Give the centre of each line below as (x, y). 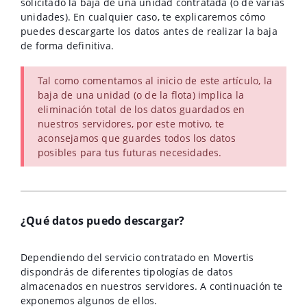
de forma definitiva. (67, 46)
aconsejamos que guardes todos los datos (137, 138)
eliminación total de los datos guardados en (142, 109)
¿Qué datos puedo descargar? (103, 221)
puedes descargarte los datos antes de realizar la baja (149, 31)
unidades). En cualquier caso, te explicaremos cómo (143, 17)
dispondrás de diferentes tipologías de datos (127, 272)
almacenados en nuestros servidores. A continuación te (152, 286)
